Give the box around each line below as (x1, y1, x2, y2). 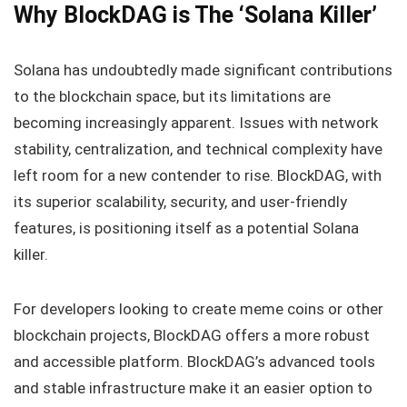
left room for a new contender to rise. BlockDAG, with (14, 166, 382, 184)
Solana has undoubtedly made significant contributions (14, 61, 392, 79)
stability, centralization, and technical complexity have (14, 140, 382, 158)
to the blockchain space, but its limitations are (14, 87, 331, 105)
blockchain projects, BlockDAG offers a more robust (14, 326, 370, 344)
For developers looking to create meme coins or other (14, 300, 383, 318)
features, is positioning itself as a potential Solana (14, 219, 359, 237)
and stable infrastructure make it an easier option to (14, 379, 372, 397)
